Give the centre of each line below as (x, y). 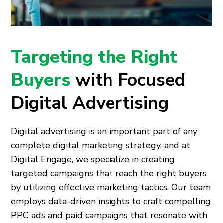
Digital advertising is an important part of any (104, 131)
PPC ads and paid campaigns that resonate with (109, 215)
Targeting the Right (94, 57)
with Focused (130, 80)
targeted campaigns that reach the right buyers (109, 173)
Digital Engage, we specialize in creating (93, 159)
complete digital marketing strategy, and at (101, 145)
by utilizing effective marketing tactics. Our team (111, 187)
